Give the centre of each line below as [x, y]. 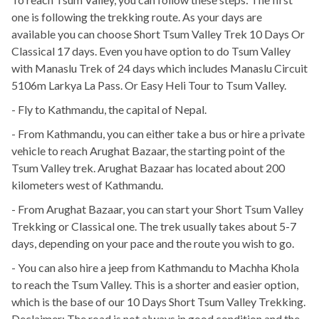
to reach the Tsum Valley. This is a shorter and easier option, [155, 285]
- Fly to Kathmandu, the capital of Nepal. [109, 110]
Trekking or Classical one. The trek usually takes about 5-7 [154, 226]
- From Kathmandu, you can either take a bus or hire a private [158, 134]
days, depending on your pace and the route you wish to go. [153, 244]
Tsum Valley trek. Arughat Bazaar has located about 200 [148, 168]
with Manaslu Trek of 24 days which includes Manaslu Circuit [159, 68]
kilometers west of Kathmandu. [87, 185]
